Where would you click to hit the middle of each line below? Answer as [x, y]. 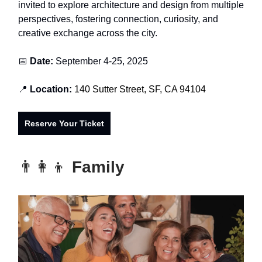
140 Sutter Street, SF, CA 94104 [140, 89]
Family [96, 167]
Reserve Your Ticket [64, 123]
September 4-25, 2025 [102, 61]
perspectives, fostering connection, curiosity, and [118, 19]
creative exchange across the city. [88, 33]
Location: [51, 89]
